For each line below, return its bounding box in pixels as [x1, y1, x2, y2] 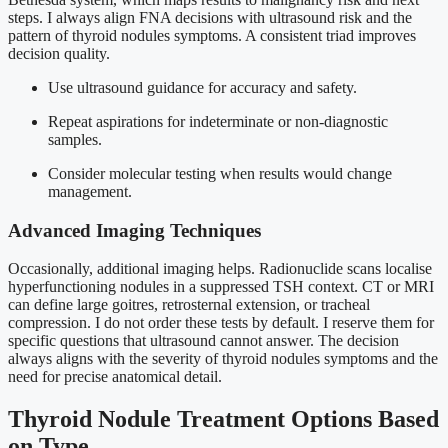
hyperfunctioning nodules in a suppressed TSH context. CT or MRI [8, 278, 434, 296]
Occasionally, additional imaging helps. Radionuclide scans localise [8, 260, 432, 278]
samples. [48, 130, 102, 148]
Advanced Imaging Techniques [8, 219, 261, 241]
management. [48, 182, 132, 200]
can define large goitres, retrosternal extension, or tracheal [8, 296, 370, 314]
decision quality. [8, 44, 110, 62]
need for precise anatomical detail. [8, 368, 222, 386]
